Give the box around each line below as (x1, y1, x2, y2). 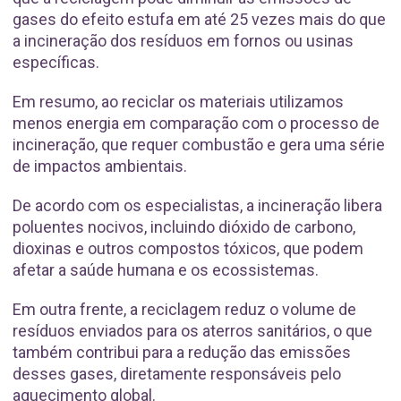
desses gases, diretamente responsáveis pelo (13, 364, 341, 384)
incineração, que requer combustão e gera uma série (13, 135, 385, 155)
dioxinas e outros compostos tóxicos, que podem (13, 239, 363, 259)
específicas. (13, 53, 99, 73)
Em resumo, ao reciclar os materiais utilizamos (13, 92, 344, 112)
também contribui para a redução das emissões (13, 343, 351, 363)
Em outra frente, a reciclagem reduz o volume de (13, 300, 356, 320)
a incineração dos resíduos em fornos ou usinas (13, 31, 354, 51)
